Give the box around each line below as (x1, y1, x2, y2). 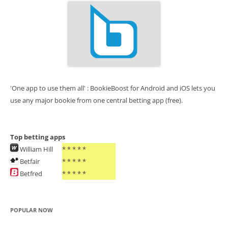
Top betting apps (10, 132, 65, 141)
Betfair (18, 156, 40, 166)
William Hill (18, 144, 53, 154)
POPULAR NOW (10, 206, 53, 214)
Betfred (18, 168, 42, 178)
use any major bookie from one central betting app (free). (10, 95, 183, 105)
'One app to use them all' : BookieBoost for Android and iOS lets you (10, 83, 215, 93)
